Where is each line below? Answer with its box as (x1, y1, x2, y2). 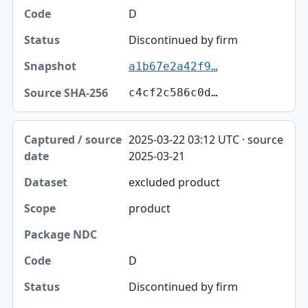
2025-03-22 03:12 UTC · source (128, 132, 283, 148)
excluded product (128, 175, 220, 190)
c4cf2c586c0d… (128, 86, 218, 100)
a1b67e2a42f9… (128, 60, 218, 74)
